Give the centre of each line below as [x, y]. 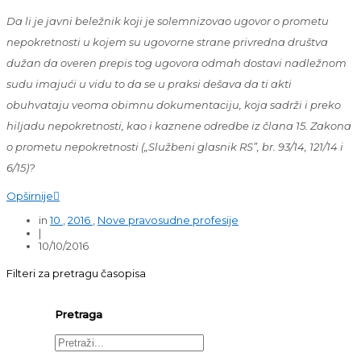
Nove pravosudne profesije [168, 220]
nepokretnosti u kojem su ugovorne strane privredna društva [167, 41]
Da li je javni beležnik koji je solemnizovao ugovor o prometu [168, 21]
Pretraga [79, 314]
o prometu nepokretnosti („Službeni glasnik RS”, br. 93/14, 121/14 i [175, 146]
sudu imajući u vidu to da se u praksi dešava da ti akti [149, 83]
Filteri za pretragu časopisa [76, 273]
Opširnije [30, 195]
